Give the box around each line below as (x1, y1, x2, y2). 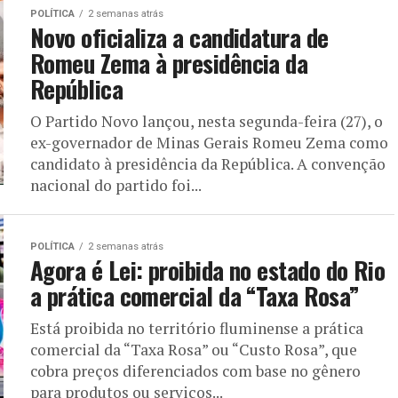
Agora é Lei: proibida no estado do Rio (30, 251, 386, 288)
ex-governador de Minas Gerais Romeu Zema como (30, 131, 388, 153)
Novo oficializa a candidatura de (30, 19, 329, 55)
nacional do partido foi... (30, 174, 202, 195)
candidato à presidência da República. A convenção (30, 153, 386, 174)
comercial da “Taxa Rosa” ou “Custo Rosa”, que (30, 338, 357, 360)
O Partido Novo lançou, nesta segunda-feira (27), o (30, 110, 383, 131)
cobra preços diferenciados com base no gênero (30, 360, 361, 381)
